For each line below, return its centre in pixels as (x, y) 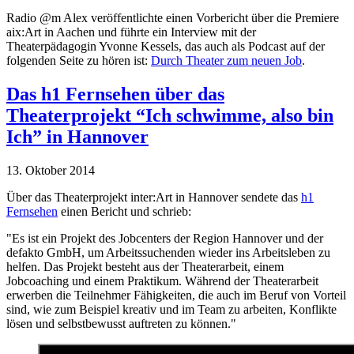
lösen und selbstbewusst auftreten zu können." (121, 324)
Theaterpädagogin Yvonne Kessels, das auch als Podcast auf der (166, 47)
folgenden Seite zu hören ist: (79, 61)
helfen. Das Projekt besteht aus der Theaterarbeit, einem (145, 267)
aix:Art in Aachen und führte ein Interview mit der (131, 32)
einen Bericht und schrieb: (124, 212)
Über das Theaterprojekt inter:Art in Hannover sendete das (154, 198)
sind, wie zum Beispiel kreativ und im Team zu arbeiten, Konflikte (171, 310)
